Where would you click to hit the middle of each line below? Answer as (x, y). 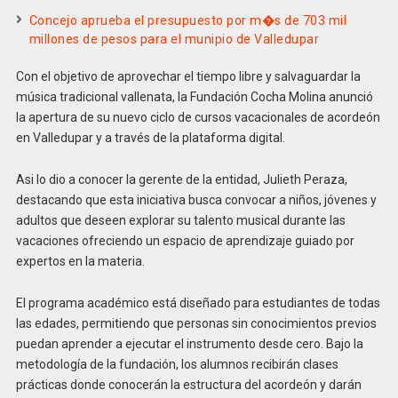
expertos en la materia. (80, 261)
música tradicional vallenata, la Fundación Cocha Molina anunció (194, 97)
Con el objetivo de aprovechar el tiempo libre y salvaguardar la (188, 77)
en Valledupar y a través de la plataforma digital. (150, 138)
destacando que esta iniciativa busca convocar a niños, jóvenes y (196, 199)
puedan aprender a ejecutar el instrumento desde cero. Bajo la (189, 343)
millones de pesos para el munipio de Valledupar (174, 40)
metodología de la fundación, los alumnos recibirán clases (177, 364)
